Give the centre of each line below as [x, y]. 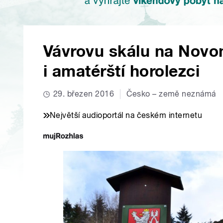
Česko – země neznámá [171, 94]
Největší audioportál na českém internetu [126, 115]
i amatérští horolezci [122, 71]
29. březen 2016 [84, 94]
